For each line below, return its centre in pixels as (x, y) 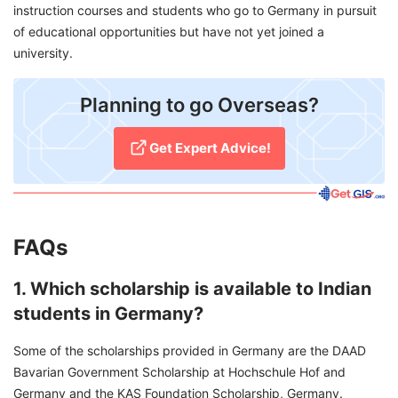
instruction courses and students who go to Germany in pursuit (195, 11)
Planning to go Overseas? (199, 105)
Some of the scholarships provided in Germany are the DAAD (190, 351)
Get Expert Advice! (210, 148)
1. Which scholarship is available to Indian (192, 289)
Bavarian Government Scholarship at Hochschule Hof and (179, 372)
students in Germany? (108, 314)
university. (43, 53)
